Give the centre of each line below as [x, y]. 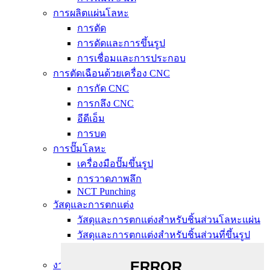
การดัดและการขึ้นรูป [121, 43]
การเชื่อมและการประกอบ [131, 58]
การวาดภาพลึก [109, 179]
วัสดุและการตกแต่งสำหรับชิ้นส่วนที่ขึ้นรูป [164, 235]
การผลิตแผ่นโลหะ [91, 13]
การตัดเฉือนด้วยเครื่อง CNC [111, 73]
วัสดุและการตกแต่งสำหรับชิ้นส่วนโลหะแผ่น [169, 220]
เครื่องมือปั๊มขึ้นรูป [115, 164]
